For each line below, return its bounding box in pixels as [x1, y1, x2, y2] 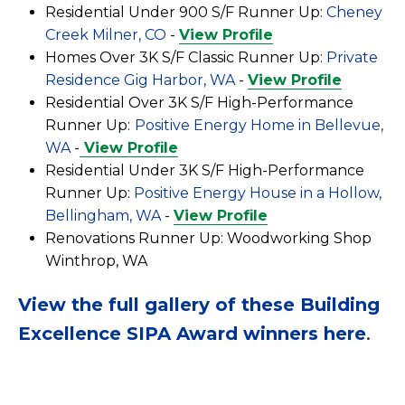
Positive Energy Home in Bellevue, [135, 116, 383, 134]
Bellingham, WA [45, 206, 161, 224]
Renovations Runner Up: [45, 229, 227, 247]
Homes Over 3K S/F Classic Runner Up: [45, 48, 326, 66]
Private [326, 48, 378, 66]
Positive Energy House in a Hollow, [134, 184, 381, 202]
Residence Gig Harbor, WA [45, 71, 235, 89]
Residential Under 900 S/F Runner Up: [45, 3, 326, 21]
